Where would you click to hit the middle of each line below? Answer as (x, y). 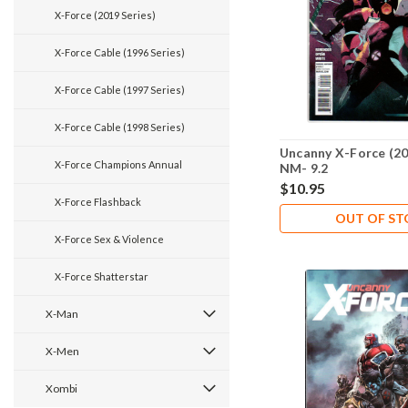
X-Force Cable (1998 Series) (120, 127)
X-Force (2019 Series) (105, 15)
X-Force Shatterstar (102, 276)
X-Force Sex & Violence (109, 239)
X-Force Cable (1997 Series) (120, 90)
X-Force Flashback (98, 202)
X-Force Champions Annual (118, 164)
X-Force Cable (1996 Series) (120, 52)
